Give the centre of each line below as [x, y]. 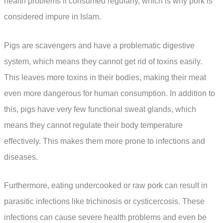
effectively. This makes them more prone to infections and [105, 141]
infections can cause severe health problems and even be [105, 218]
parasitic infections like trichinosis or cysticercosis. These [104, 202]
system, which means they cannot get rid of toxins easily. [103, 61]
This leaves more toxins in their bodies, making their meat [105, 77]
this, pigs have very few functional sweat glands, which [100, 109]
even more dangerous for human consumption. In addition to [110, 93]
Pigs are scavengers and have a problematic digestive [99, 45]
